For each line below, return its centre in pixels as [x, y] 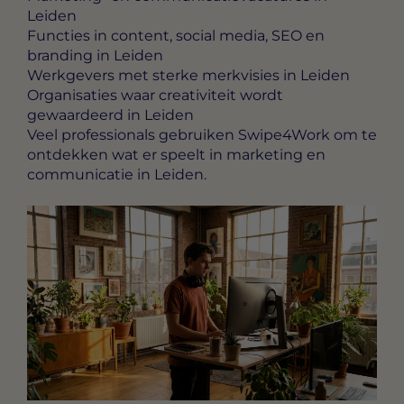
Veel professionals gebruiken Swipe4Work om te [202, 135]
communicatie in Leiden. [117, 175]
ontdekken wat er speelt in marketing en [176, 155]
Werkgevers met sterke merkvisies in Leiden [188, 76]
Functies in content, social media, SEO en [176, 36]
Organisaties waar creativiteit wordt [155, 96]
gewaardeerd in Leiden [110, 115]
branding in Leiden [95, 56]
